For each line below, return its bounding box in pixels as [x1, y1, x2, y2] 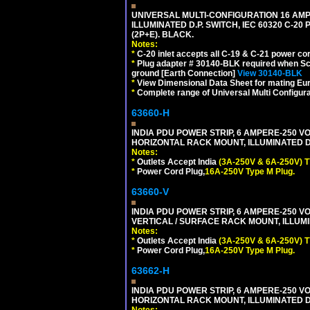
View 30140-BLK [237, 69, 302, 78]
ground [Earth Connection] [131, 69, 237, 78]
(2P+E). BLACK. [131, 30, 194, 39]
